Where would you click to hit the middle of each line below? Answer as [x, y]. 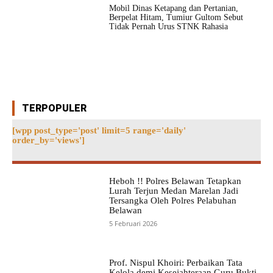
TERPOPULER [54, 108]
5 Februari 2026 [133, 224]
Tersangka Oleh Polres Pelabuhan [172, 201]
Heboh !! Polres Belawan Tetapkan [175, 181]
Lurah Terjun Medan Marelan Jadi [173, 191]
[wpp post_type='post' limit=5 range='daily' [99, 131]
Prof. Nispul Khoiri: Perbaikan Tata [175, 263]
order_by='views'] [48, 140]
